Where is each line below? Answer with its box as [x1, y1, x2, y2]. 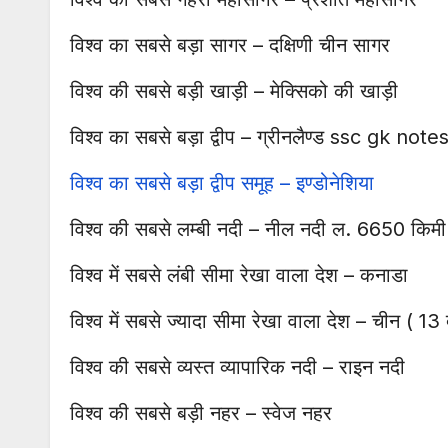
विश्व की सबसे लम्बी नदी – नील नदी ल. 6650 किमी [70, 217, 446, 242]
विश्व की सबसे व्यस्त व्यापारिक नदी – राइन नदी [70, 355, 405, 380]
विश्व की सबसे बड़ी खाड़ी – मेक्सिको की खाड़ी [70, 79, 398, 104]
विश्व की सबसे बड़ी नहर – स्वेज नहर [70, 401, 332, 426]
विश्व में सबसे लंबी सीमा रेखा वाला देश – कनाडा [70, 263, 408, 288]
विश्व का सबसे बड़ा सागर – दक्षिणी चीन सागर [70, 33, 390, 58]
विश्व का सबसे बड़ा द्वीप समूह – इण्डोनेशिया [70, 171, 374, 196]
